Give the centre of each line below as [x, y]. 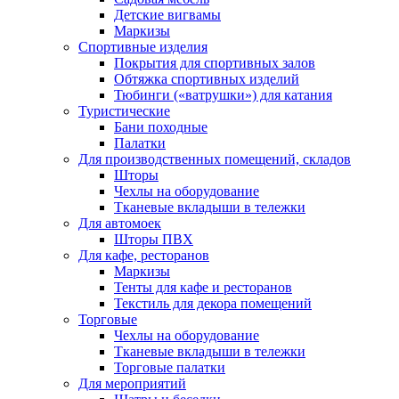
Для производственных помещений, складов [215, 159]
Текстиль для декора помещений [213, 303]
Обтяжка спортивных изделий [207, 79]
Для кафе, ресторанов [144, 255]
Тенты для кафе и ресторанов [203, 287]
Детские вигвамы [167, 15]
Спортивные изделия [143, 47]
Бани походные [161, 127]
